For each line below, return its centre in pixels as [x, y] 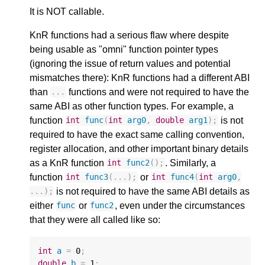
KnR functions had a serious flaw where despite [129, 35]
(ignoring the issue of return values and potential [130, 63]
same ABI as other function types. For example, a [132, 106]
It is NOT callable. [67, 11]
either [43, 205]
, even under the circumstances [180, 205]
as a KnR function [68, 163]
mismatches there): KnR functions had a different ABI [140, 77]
